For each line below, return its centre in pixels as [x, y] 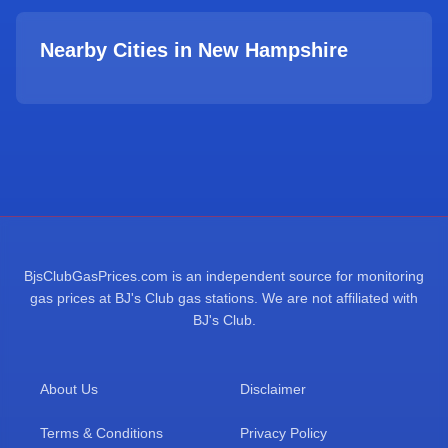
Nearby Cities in [119, 50]
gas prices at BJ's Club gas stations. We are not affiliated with [224, 298]
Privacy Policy [283, 433]
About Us [69, 389]
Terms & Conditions [101, 433]
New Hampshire [273, 50]
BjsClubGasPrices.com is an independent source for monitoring [224, 276]
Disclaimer [273, 389]
